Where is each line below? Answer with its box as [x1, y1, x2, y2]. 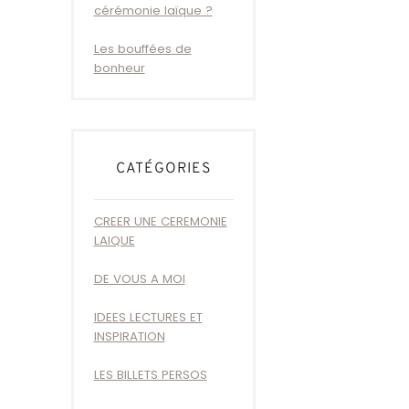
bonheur [93, 59, 145, 78]
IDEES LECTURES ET [93, 309, 203, 327]
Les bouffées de [93, 40, 192, 58]
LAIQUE [93, 232, 135, 249]
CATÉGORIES [116, 160, 212, 179]
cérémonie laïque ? [93, 2, 213, 20]
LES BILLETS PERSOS [93, 366, 207, 384]
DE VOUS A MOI [93, 270, 185, 288]
